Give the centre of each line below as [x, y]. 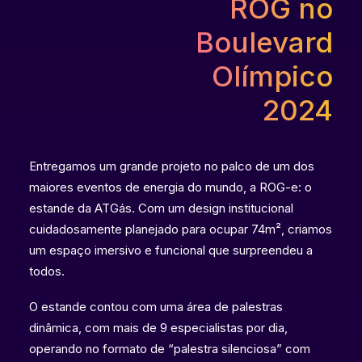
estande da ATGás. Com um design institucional [161, 208]
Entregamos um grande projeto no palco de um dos [172, 166]
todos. [47, 271]
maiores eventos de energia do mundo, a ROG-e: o [170, 187]
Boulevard [264, 42]
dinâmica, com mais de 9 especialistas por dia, [158, 328]
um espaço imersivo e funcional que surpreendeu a [171, 250]
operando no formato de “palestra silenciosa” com [170, 349]
